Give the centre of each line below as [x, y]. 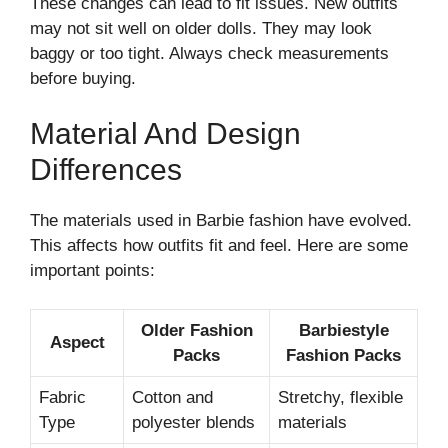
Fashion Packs [343, 355]
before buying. [83, 78]
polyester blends [193, 422]
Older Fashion [196, 330]
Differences [106, 169]
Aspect [77, 342]
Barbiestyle [343, 330]
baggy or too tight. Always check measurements [209, 53]
